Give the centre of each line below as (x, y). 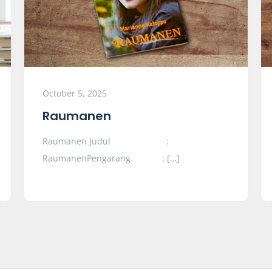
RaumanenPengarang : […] (111, 158)
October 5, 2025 (74, 93)
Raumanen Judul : (105, 141)
